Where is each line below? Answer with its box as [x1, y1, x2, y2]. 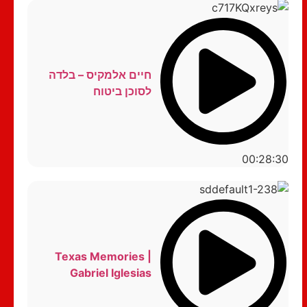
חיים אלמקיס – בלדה [48, 68, 151, 82]
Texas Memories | [54, 249, 151, 263]
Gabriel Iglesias [69, 265, 151, 280]
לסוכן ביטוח [93, 84, 151, 99]
